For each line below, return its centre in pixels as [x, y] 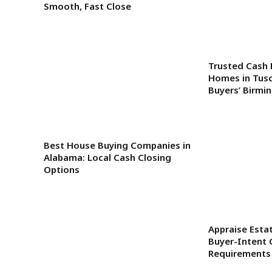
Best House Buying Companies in [117, 145]
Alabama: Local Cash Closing [107, 157]
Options [62, 169]
